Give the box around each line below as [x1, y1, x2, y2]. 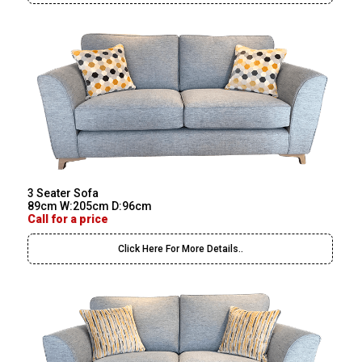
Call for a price [27, 213, 109, 226]
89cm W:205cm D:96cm [27, 200, 153, 213]
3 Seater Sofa [27, 187, 99, 200]
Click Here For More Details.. [117, 243, 243, 255]
